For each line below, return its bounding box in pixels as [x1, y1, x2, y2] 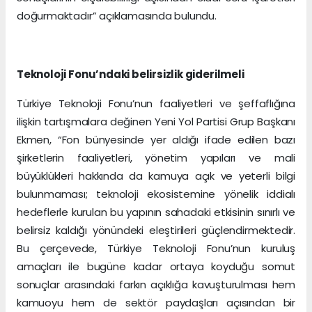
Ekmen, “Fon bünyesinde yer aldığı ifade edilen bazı [17, 132, 295, 148]
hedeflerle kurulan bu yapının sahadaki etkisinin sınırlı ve [17, 205, 295, 220]
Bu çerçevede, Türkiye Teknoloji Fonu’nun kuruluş [17, 241, 295, 256]
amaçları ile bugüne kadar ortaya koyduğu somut [17, 259, 295, 274]
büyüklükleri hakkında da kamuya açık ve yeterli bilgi [17, 169, 295, 184]
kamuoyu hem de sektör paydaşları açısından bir [17, 295, 295, 311]
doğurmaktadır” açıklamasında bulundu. [17, 8, 217, 24]
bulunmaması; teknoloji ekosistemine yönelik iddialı [17, 187, 295, 202]
